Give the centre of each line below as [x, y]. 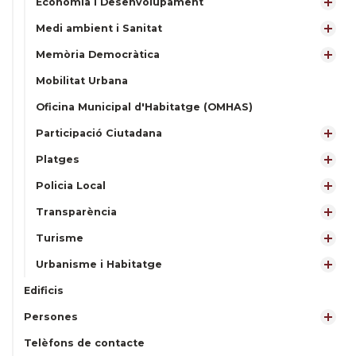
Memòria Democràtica [98, 54]
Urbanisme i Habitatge [99, 264]
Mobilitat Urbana [82, 81]
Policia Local [71, 186]
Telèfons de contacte [84, 343]
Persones [51, 317]
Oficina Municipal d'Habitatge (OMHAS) [144, 107]
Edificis [44, 290]
